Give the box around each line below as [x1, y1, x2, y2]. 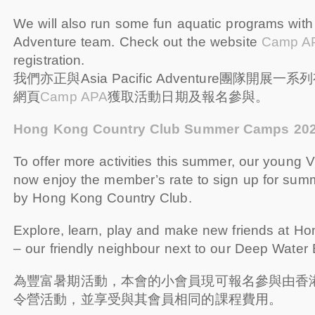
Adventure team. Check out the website [13, 34, 262, 49]
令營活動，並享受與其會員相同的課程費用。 [13, 292, 283, 307]
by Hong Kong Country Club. [13, 191, 192, 205]
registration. [13, 53, 85, 67]
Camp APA [40, 89, 108, 104]
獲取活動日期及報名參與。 [108, 89, 269, 104]
